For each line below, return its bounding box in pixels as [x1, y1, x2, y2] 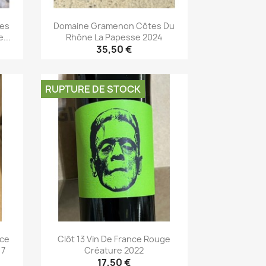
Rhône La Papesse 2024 [65, 31, 163, 43]
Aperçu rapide [87, 65, 155, 78]
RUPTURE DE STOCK [45, 83, 141, 96]
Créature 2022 [84, 244, 144, 256]
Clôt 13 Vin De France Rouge [58, 233, 171, 245]
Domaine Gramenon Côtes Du [53, 20, 175, 31]
